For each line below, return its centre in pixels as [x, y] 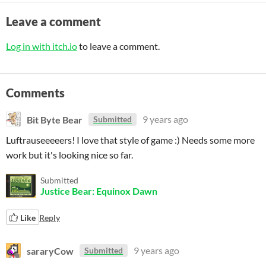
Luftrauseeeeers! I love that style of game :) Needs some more [130, 140]
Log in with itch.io [42, 46]
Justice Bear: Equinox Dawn [99, 191]
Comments [35, 93]
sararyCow [50, 250]
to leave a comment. [118, 46]
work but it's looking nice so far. [69, 155]
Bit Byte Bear [55, 119]
